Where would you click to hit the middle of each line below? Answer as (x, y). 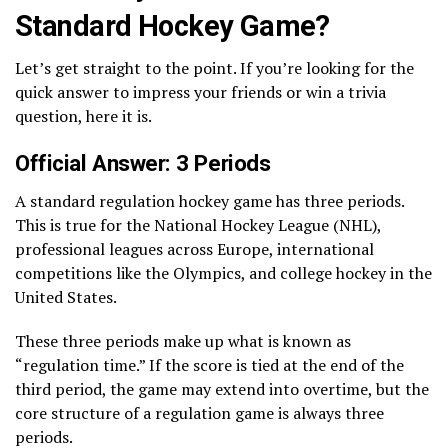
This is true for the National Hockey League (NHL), (198, 224)
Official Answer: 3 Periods (143, 162)
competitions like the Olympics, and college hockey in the (223, 272)
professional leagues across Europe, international (194, 248)
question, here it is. (83, 115)
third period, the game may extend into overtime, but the (222, 388)
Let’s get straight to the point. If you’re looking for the (214, 67)
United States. (66, 296)
